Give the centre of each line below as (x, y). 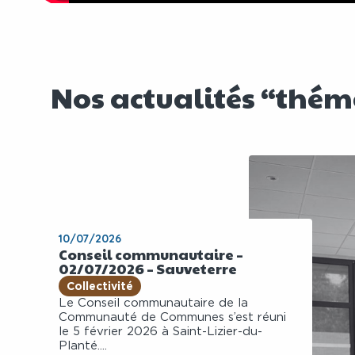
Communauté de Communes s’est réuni (172, 318)
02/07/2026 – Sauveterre (147, 269)
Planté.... (82, 346)
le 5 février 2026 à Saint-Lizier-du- (160, 332)
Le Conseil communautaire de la (153, 303)
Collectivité (99, 286)
